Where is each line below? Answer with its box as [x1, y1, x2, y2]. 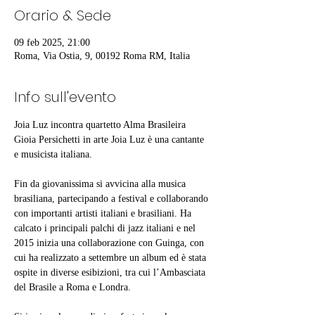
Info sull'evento [14, 87, 116, 107]
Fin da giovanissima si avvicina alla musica [14, 179, 188, 189]
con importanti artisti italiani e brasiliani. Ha [14, 208, 194, 219]
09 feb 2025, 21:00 [14, 37, 90, 48]
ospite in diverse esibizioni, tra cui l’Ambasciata [14, 267, 208, 278]
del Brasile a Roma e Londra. [14, 282, 131, 292]
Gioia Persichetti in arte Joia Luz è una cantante [14, 134, 207, 145]
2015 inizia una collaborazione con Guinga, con [14, 238, 207, 248]
